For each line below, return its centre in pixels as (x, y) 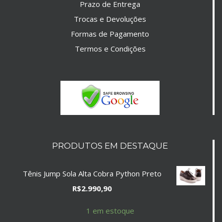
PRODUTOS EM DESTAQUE (110, 146)
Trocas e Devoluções (110, 19)
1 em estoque (110, 211)
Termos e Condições (110, 49)
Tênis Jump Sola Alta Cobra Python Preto (92, 173)
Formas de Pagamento (110, 34)
